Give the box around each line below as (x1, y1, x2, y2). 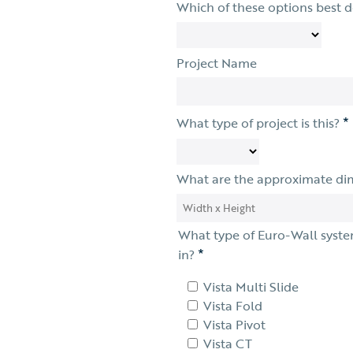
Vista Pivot (203, 314, 266, 334)
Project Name (176, 53, 257, 72)
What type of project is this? (176, 113, 343, 133)
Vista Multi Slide (203, 277, 299, 296)
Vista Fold (203, 295, 262, 315)
